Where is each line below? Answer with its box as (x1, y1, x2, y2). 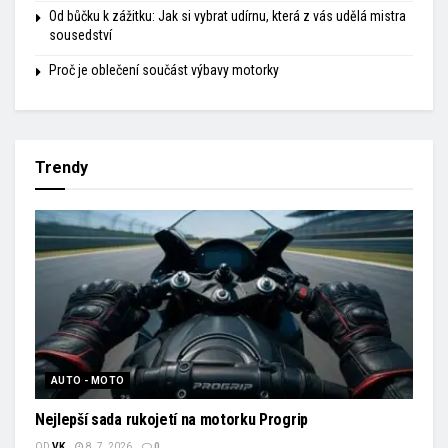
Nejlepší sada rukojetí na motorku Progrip (35, 410, 308, 430)
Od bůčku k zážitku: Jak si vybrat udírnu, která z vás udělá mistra (49, 8, 406, 25)
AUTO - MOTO (51, 375, 125, 387)
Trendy (35, 158, 88, 178)
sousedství (49, 27, 112, 44)
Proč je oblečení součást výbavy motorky (49, 62, 279, 79)
